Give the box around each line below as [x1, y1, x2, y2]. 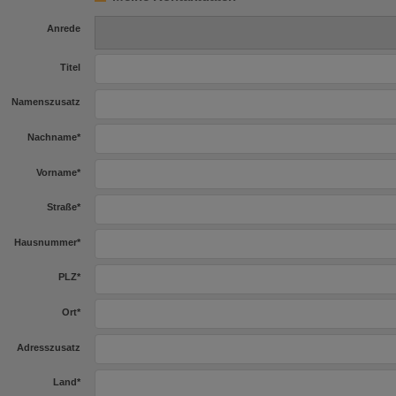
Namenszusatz [11, 96, 80, 108]
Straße [47, 202, 77, 213]
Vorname [36, 166, 77, 178]
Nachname [27, 131, 77, 142]
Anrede [47, 23, 80, 34]
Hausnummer [14, 236, 77, 247]
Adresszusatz [17, 341, 80, 353]
